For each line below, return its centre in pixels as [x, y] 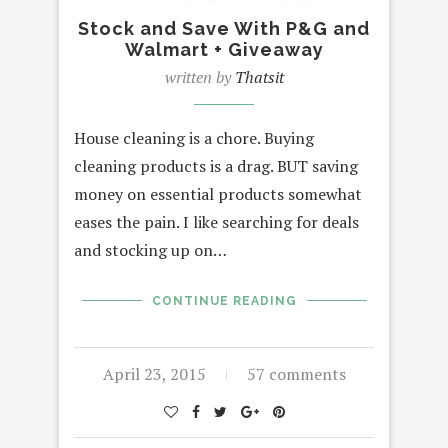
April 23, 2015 [154, 373]
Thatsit [259, 76]
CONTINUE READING [224, 300]
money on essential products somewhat [218, 193]
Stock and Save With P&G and [224, 28]
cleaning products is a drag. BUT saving [216, 165]
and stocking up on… [150, 249]
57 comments [296, 373]
